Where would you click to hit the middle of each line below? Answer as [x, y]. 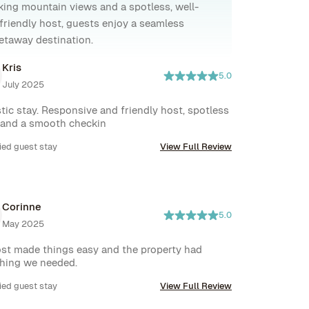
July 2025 [23, 84]
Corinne [21, 207]
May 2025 [23, 224]
